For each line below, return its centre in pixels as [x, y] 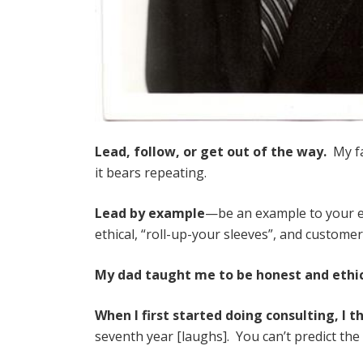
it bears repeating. [151, 173]
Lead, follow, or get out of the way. [212, 152]
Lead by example [150, 213]
